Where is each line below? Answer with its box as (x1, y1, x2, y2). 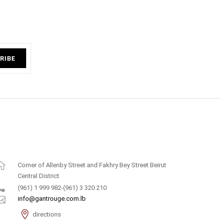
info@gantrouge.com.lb (18, 195, 86, 203)
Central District (18, 172, 59, 180)
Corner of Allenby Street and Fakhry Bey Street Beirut (18, 161, 166, 169)
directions (33, 211, 61, 219)
